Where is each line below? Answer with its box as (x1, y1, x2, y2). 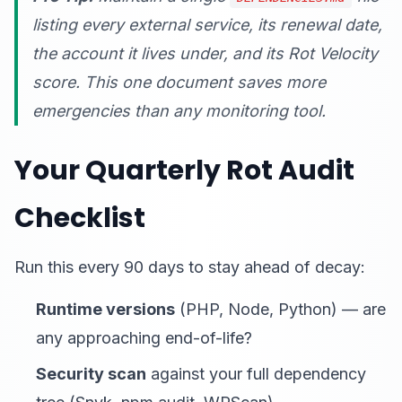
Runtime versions (36, 300, 175, 319)
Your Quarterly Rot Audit (14, 152, 354, 189)
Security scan (36, 364, 146, 383)
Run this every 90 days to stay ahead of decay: (14, 258, 365, 276)
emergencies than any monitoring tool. (32, 101, 326, 120)
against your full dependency (146, 364, 366, 383)
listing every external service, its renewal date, (32, 15, 382, 34)
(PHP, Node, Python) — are (175, 300, 386, 319)
